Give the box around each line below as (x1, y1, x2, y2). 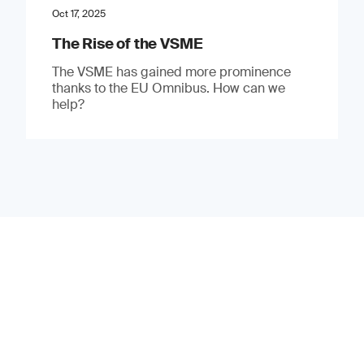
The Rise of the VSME (51, 33, 203, 54)
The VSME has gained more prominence (51, 63, 291, 80)
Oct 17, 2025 (51, 6, 106, 20)
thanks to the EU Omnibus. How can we (51, 79, 285, 97)
